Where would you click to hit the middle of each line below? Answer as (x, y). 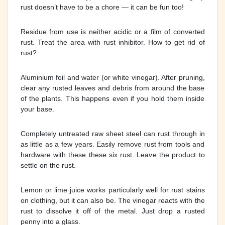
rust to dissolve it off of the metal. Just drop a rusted (113, 211)
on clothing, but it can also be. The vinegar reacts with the (113, 200)
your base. (37, 109)
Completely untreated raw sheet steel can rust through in (113, 133)
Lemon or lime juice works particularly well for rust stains (113, 190)
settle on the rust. (48, 165)
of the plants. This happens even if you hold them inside (113, 98)
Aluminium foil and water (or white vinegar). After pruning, (113, 77)
